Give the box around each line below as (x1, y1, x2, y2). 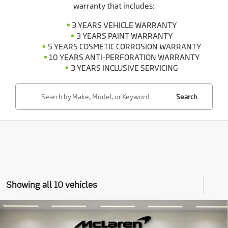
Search (176, 92, 197, 101)
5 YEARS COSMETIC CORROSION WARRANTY (47, 41, 201, 51)
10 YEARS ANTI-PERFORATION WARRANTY (49, 52, 199, 62)
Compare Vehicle (20, 208, 79, 218)
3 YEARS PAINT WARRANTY (76, 31, 173, 41)
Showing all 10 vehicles (6, 178, 97, 190)
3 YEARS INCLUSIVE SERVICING (70, 63, 178, 73)
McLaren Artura (27, 213, 88, 223)
